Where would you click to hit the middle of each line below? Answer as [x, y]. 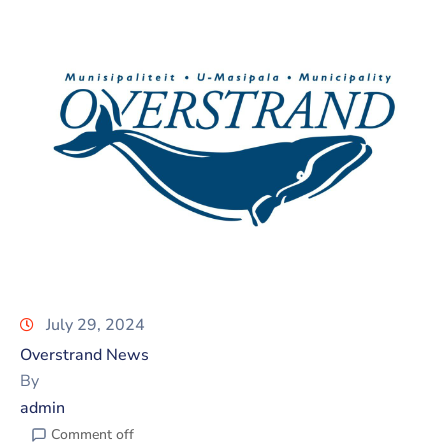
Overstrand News [84, 355]
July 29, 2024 [95, 325]
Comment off [92, 435]
